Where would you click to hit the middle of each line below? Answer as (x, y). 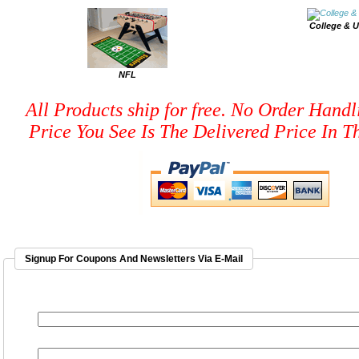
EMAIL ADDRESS (70, 307)
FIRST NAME (61, 343)
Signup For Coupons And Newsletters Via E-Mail (134, 258)
